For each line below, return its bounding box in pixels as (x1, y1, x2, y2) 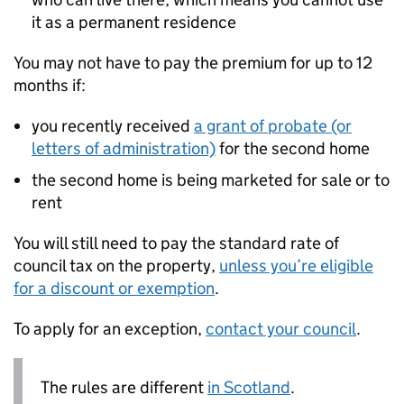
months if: (14, 75, 89, 96)
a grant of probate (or (194, 115, 352, 136)
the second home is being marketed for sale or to (32, 170, 390, 190)
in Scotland (207, 377, 290, 398)
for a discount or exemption (14, 278, 215, 298)
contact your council (206, 318, 356, 339)
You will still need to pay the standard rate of (14, 233, 339, 253)
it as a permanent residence (32, 12, 236, 32)
